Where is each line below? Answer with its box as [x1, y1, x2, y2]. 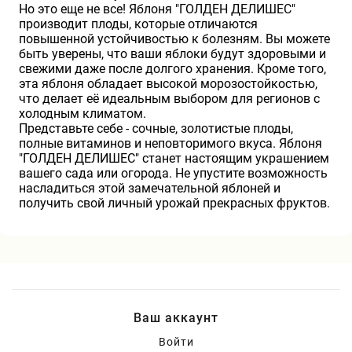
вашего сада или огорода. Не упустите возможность [19, 166, 328, 181]
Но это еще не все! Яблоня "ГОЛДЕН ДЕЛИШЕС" [19, 2, 295, 17]
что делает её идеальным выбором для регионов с [19, 91, 320, 107]
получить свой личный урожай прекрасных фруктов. [19, 196, 330, 211]
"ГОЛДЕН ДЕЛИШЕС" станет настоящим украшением [19, 151, 329, 167]
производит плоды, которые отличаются [19, 16, 258, 32]
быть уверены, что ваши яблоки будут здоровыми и [19, 46, 326, 62]
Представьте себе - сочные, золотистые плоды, [19, 121, 293, 137]
